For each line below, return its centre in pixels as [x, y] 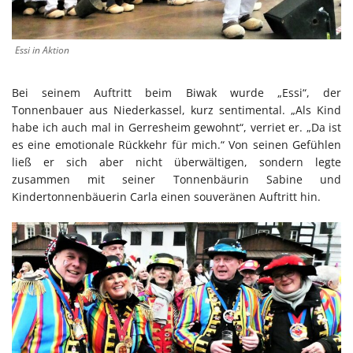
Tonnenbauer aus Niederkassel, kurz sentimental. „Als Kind [176, 110]
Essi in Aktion [42, 50]
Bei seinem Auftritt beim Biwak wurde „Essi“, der [176, 93]
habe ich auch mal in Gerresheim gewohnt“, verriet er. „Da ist [176, 128]
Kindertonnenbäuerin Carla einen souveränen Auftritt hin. [166, 197]
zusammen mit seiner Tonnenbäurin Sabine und [176, 180]
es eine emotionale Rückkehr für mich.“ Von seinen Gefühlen [176, 145]
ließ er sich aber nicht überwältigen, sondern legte [176, 162]
